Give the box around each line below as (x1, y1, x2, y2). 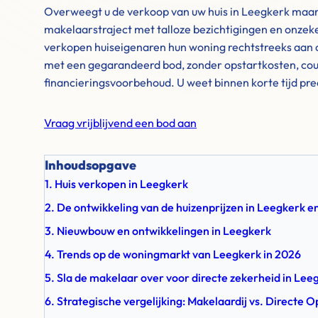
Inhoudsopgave (45, 157, 136, 173)
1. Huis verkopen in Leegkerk (45, 177, 188, 191)
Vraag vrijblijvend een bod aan (44, 116, 197, 130)
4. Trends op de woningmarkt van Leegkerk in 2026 (45, 247, 301, 261)
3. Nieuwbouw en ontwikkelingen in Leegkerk (45, 224, 271, 238)
